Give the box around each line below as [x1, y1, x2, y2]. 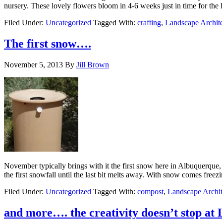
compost [137, 187, 164, 196]
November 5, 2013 [4, 60, 63, 69]
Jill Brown [76, 60, 109, 69]
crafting [137, 18, 161, 27]
